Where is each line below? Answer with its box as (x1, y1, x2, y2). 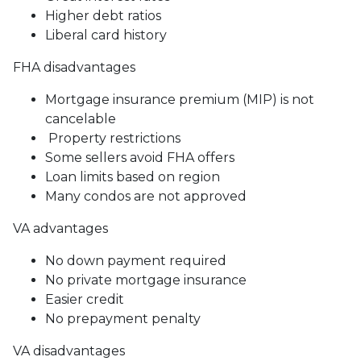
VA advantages (13, 220, 108, 236)
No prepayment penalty (45, 310, 201, 326)
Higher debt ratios (45, 7, 161, 23)
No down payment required (45, 252, 226, 268)
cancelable (45, 110, 116, 127)
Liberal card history (45, 27, 167, 43)
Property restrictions (45, 130, 180, 146)
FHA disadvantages (13, 59, 135, 75)
